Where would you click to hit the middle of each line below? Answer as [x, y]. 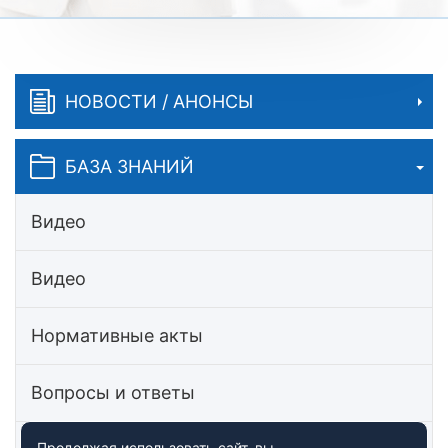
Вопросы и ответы [113, 392]
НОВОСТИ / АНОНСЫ [159, 101]
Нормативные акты [117, 335]
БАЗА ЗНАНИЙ [129, 166]
